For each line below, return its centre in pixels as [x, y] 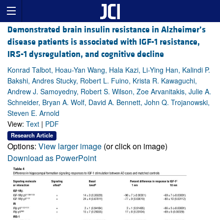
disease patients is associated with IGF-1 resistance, [104, 42]
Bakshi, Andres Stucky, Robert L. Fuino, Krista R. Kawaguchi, [102, 81]
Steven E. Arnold [33, 113]
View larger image [70, 146]
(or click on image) [135, 146]
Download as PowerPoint [52, 158]
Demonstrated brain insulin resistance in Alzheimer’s [107, 30]
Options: [23, 146]
